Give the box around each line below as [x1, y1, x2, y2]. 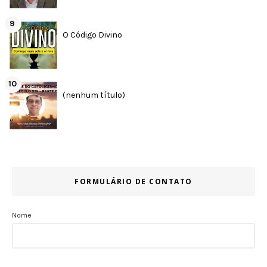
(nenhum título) [63, 90, 125, 101]
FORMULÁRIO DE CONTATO [74, 176, 193, 187]
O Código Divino [63, 29, 122, 40]
